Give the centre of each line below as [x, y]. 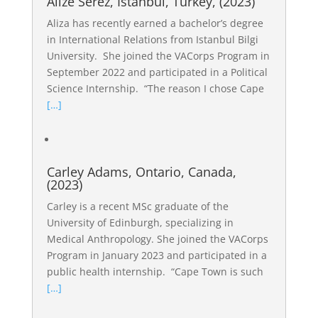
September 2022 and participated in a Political [157, 72]
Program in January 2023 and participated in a [157, 255]
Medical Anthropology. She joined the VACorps [157, 239]
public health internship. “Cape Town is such [155, 272]
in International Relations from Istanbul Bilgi [152, 39]
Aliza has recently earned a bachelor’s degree [155, 23]
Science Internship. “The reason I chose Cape [155, 88]
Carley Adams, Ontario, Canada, [141, 172]
